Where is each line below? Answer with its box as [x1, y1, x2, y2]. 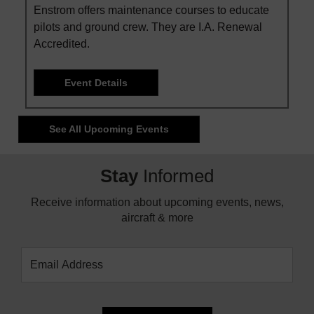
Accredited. [34, 37, 90, 50]
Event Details [64, 76, 128, 88]
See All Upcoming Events [49, 123, 170, 135]
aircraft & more [121, 211, 193, 224]
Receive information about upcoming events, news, [30, 196, 284, 208]
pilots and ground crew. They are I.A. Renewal [34, 20, 262, 33]
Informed [138, 165, 214, 186]
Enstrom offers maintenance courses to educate [34, 4, 269, 16]
